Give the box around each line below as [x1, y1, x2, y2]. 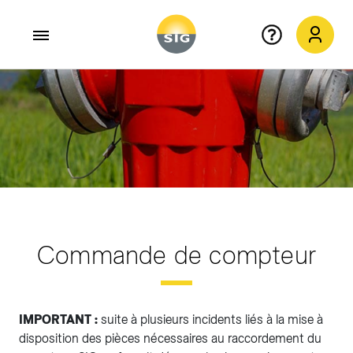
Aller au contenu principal [12, 83, 148, 98]
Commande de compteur [37, 240, 316, 270]
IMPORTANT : [19, 312, 101, 327]
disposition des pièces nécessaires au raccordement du [19, 331, 321, 346]
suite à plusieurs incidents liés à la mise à [101, 312, 323, 327]
